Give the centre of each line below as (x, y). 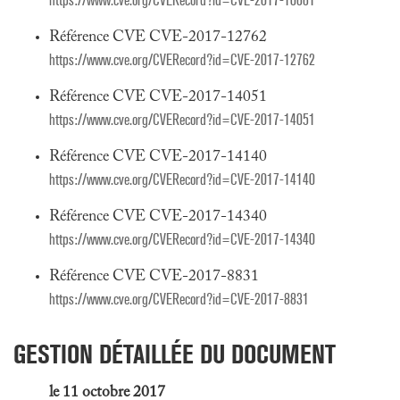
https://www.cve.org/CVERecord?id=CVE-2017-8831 (179, 300)
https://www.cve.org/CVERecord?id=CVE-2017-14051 (182, 120)
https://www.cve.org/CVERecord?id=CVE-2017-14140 (182, 180)
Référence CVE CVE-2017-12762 (158, 37)
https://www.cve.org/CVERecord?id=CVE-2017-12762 (182, 60)
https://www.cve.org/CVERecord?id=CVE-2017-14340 (182, 240)
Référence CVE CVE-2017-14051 (158, 97)
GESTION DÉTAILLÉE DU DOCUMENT (175, 354)
